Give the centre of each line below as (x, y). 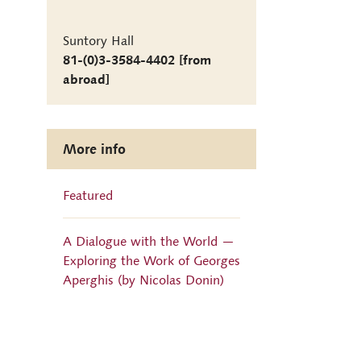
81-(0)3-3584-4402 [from (137, 59)
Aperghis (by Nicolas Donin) (143, 279)
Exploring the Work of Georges (151, 260)
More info (94, 149)
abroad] (86, 79)
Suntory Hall (98, 40)
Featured (88, 195)
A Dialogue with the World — (149, 241)
